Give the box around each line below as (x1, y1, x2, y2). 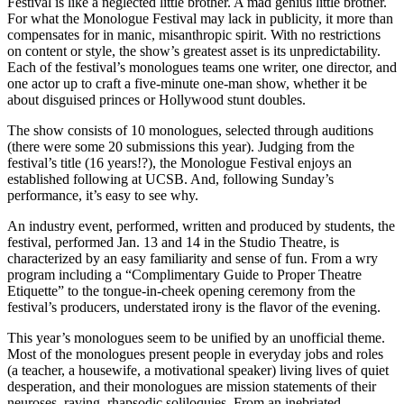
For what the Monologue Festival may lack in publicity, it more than (7, 10, 393, 26)
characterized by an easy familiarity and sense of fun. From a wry (7, 250, 378, 266)
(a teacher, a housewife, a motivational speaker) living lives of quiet (7, 362, 389, 378)
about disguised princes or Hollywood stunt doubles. (7, 91, 306, 107)
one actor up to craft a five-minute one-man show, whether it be (7, 75, 367, 91)
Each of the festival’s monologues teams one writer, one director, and (7, 59, 397, 75)
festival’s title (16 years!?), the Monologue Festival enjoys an (7, 154, 352, 170)
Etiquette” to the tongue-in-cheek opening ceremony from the (7, 282, 355, 298)
